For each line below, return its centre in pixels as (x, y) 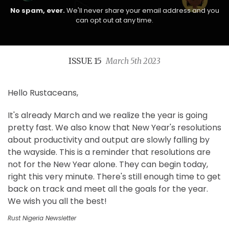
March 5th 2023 (133, 61)
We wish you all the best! (57, 201)
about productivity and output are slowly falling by (109, 140)
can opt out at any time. (114, 20)
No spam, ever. (37, 10)
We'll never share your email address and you (142, 10)
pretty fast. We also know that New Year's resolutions (114, 127)
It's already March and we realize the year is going (108, 115)
